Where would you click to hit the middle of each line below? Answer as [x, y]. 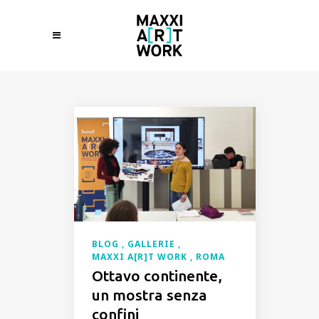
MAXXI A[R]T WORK [141, 257]
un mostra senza [150, 295]
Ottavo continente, [157, 276]
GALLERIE [153, 244]
